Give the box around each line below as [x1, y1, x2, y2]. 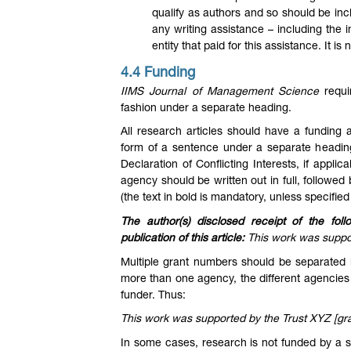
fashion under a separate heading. [121, 103, 291, 114]
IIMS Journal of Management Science [121, 86, 320, 98]
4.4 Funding [121, 66, 199, 81]
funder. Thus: [121, 290, 186, 302]
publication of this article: [121, 233, 248, 244]
